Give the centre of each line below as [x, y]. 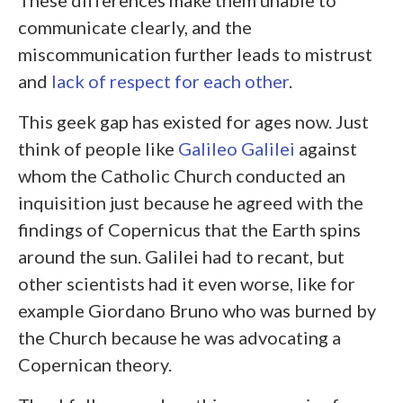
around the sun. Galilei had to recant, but [181, 256]
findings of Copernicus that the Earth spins [189, 229]
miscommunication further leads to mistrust [195, 54]
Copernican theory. [95, 364]
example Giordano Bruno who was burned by [197, 310]
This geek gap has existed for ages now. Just [193, 121]
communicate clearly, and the [135, 27]
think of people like [98, 148]
